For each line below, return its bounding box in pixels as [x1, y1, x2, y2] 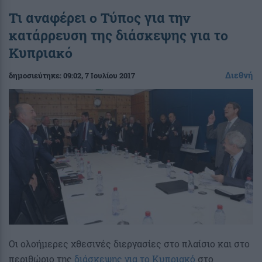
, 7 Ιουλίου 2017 [81, 70, 135, 81]
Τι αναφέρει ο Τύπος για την [9, 8, 190, 26]
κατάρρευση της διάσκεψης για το [9, 26, 228, 44]
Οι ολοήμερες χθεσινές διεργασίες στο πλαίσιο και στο [9, 237, 250, 250]
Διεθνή [225, 69, 253, 81]
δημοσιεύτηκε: [9, 70, 63, 81]
